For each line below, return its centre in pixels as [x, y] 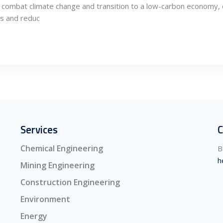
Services [39, 129]
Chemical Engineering [62, 148]
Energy [34, 216]
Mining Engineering [57, 165]
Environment [45, 199]
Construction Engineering [70, 182]
